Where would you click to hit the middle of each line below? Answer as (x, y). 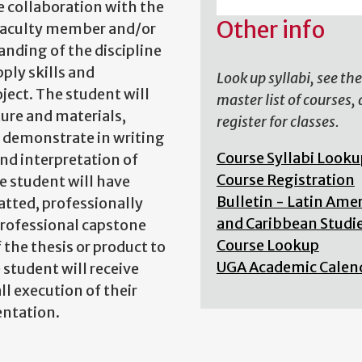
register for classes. (278, 122)
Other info (270, 30)
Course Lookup (267, 245)
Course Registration (285, 180)
